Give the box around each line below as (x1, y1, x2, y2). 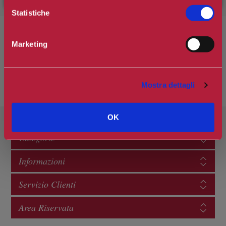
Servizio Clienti (18, 178, 76, 191)
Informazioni (18, 155, 65, 167)
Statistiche (12, 8, 50, 17)
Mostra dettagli (141, 80, 195, 89)
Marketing (12, 39, 47, 48)
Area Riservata (18, 201, 74, 214)
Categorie (18, 132, 55, 144)
